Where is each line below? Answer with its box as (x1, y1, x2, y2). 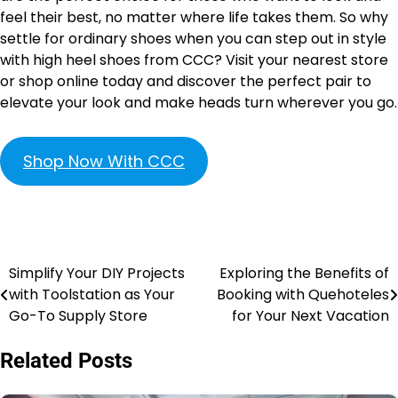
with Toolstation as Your (9, 284, 175, 306)
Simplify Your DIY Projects (9, 263, 185, 284)
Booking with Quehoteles (217, 284, 389, 306)
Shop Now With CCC (22, 150, 185, 173)
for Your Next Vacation (232, 306, 389, 327)
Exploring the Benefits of (219, 263, 389, 284)
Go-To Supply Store (9, 306, 147, 327)
